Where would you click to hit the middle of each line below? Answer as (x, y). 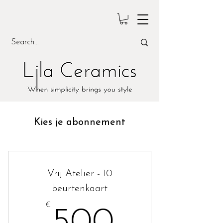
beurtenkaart (80, 188)
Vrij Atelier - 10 (80, 173)
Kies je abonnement (80, 122)
